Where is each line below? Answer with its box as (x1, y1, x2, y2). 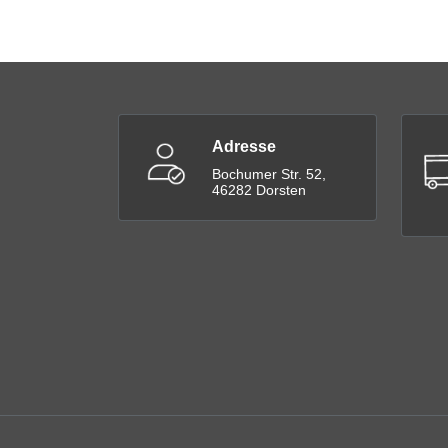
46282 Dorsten (212, 182, 306, 199)
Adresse (212, 138, 276, 156)
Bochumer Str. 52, (212, 166, 326, 183)
